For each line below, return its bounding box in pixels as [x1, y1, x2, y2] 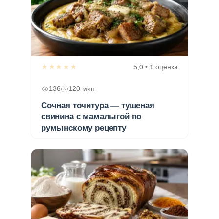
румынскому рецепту [41, 123, 126, 132]
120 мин [68, 85, 95, 92]
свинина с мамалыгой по [41, 111, 142, 121]
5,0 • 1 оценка [133, 63, 178, 71]
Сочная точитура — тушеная [41, 100, 154, 110]
